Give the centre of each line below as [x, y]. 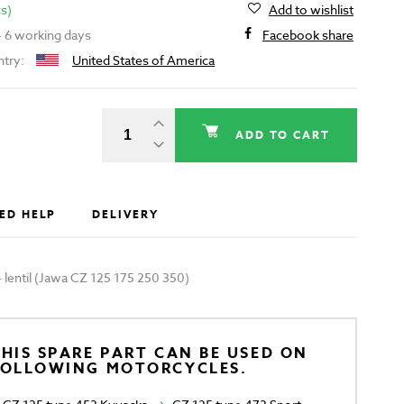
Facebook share [308, 35]
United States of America [143, 60]
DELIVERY [125, 215]
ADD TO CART [282, 134]
